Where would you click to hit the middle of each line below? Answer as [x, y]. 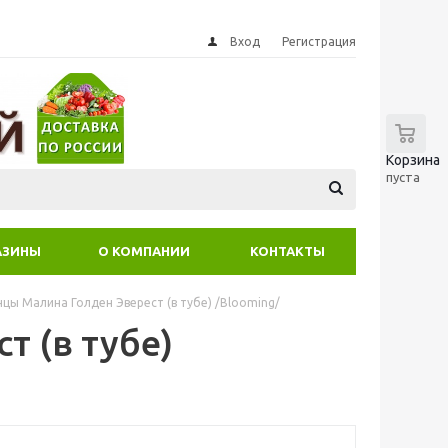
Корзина [413, 160]
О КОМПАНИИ [144, 251]
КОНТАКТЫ [287, 251]
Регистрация [319, 41]
